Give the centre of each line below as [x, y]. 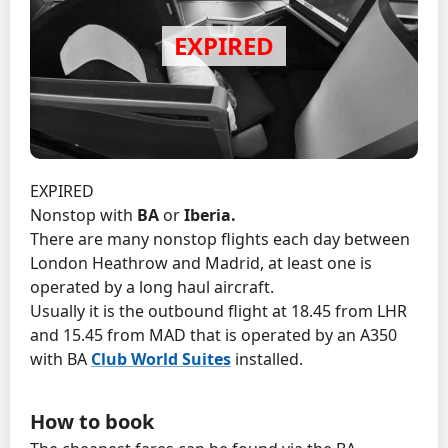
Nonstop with [83, 214]
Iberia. [210, 214]
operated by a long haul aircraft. [152, 286]
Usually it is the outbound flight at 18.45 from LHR [218, 310]
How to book [92, 421]
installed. [267, 358]
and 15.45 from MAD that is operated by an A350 [213, 334]
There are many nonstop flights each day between [220, 238]
